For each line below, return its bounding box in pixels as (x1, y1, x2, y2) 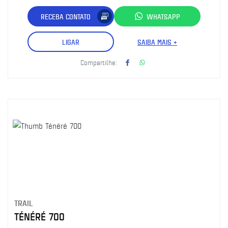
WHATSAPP (147, 11, 180, 21)
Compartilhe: (80, 58, 117, 67)
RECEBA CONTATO (41, 11, 91, 21)
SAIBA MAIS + (137, 37, 177, 47)
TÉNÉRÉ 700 (14, 210, 65, 223)
